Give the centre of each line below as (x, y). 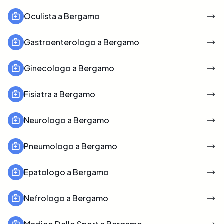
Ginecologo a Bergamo (69, 68)
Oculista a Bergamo (62, 16)
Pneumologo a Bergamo (71, 146)
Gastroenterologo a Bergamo (82, 42)
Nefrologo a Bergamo (66, 198)
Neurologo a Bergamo (67, 120)
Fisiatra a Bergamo (60, 94)
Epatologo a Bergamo (66, 172)
